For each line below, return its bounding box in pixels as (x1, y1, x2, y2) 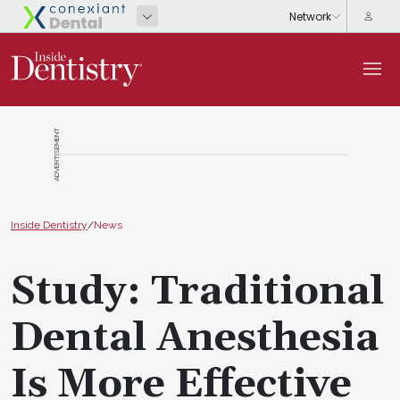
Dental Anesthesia (11, 312, 379, 363)
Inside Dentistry (11, 218, 87, 231)
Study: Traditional (11, 266, 384, 317)
